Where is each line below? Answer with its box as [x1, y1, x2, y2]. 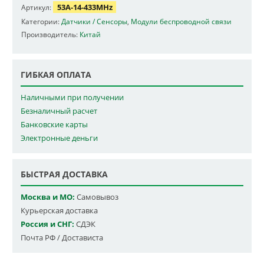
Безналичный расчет [21, 106, 97, 117]
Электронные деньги [21, 133, 98, 144]
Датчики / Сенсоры [61, 16, 127, 27]
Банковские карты [21, 120, 88, 130]
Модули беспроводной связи [131, 16, 232, 27]
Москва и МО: [21, 192, 75, 203]
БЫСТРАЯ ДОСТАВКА [21, 169, 108, 180]
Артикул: [21, 2, 53, 12]
